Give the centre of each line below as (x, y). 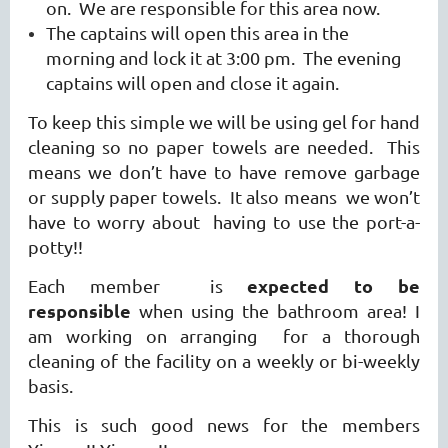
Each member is (138, 286)
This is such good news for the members (224, 425)
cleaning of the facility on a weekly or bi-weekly (224, 361)
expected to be (334, 286)
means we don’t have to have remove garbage (224, 172)
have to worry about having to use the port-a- (224, 222)
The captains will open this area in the (197, 33)
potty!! (57, 247)
